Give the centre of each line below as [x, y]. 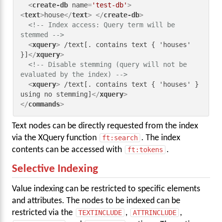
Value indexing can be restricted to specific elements [106, 189]
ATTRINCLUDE [155, 213]
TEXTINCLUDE [100, 213]
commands [44, 104]
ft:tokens [145, 150]
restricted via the [43, 213]
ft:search [120, 138]
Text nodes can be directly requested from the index [105, 126]
